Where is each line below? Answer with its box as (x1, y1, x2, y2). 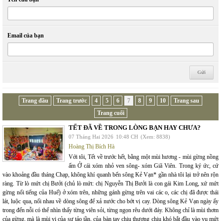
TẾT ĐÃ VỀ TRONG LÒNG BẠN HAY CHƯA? (69, 123, 201, 131)
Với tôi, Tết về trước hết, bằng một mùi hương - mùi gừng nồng (69, 153, 219, 160)
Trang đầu (22, 97, 48, 104)
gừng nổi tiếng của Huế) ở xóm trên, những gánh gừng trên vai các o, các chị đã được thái (2, 188, 219, 196)
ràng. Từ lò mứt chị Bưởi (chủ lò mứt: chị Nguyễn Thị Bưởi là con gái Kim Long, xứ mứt (2, 180, 219, 187)
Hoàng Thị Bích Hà (69, 143, 114, 150)
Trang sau (174, 97, 199, 104)
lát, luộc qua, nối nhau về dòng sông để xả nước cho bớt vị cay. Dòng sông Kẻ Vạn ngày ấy (2, 197, 219, 205)
